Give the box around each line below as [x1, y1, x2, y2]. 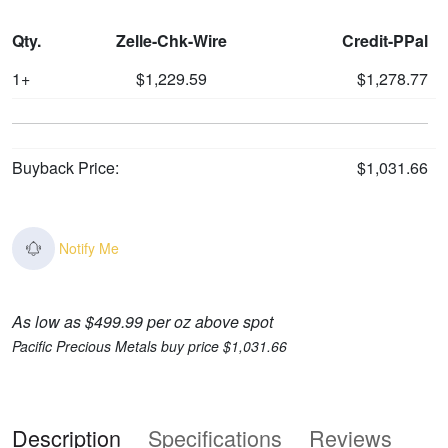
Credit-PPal [342, 29, 428, 52]
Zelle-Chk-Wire [115, 29, 227, 52]
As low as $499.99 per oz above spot [12, 310, 273, 334]
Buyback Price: [12, 156, 119, 179]
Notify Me [59, 238, 120, 259]
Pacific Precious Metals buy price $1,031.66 [12, 336, 287, 357]
